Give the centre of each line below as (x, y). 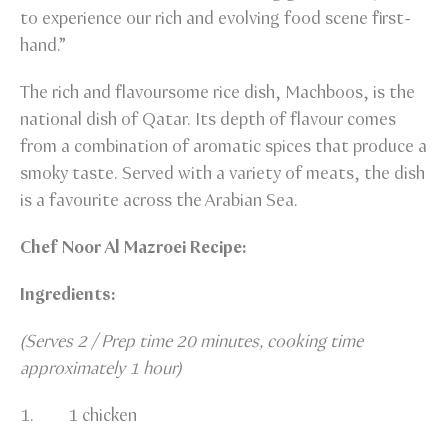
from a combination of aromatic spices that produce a (223, 146)
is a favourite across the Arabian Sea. (159, 200)
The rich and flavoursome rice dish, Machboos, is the (217, 92)
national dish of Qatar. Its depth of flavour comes (208, 119)
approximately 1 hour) (100, 368)
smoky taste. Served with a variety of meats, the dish (222, 173)
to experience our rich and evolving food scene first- (215, 18)
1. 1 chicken (78, 415)
